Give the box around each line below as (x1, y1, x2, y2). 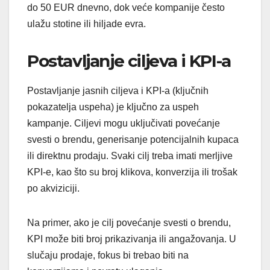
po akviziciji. (27, 183, 80, 194)
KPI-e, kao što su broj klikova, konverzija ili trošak (27, 167, 237, 178)
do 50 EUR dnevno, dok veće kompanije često (27, 2, 225, 13)
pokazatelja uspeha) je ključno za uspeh (27, 102, 199, 113)
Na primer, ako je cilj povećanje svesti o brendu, (27, 218, 231, 228)
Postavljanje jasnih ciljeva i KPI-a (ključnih (27, 86, 209, 96)
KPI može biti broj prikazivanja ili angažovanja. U (27, 234, 236, 245)
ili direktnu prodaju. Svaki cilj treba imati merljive (27, 151, 233, 162)
